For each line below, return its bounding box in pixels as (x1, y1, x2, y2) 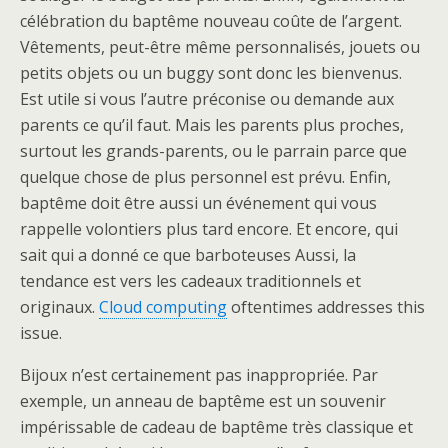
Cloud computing (99, 296, 227, 318)
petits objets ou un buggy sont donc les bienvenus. (20, 62, 402, 84)
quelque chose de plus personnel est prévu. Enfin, (20, 166, 391, 188)
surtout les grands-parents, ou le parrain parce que (20, 140, 407, 162)
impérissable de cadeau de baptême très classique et (20, 416, 413, 438)
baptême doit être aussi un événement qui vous (20, 192, 377, 214)
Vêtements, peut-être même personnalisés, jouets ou (20, 36, 420, 58)
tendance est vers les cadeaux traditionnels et (20, 270, 361, 292)
